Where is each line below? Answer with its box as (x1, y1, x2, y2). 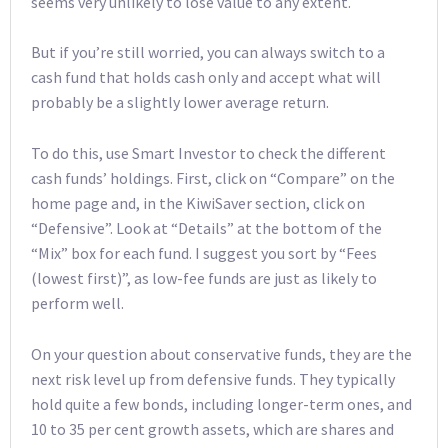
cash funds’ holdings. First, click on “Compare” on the (31, 168, 395, 189)
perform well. (31, 293, 124, 314)
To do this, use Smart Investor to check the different (31, 143, 386, 164)
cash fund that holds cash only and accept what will (31, 67, 381, 88)
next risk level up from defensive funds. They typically (31, 368, 395, 389)
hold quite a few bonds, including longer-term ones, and (31, 393, 412, 414)
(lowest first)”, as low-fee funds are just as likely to (31, 268, 377, 289)
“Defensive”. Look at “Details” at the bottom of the (31, 218, 382, 239)
